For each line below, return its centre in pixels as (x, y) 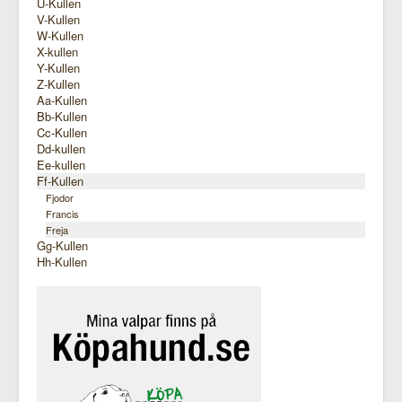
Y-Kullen (58, 68)
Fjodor (60, 198)
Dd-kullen (61, 149)
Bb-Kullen (62, 117)
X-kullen (57, 52)
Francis (62, 214)
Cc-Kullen (62, 133)
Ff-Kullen (60, 181)
